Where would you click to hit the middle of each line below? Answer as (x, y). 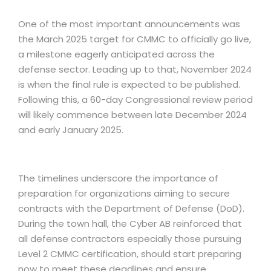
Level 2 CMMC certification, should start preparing (130, 254)
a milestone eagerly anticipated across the (116, 54)
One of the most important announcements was (129, 24)
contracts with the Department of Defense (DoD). (131, 208)
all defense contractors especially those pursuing (130, 239)
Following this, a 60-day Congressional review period (135, 100)
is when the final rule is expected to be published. (129, 84)
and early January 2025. (71, 130)
